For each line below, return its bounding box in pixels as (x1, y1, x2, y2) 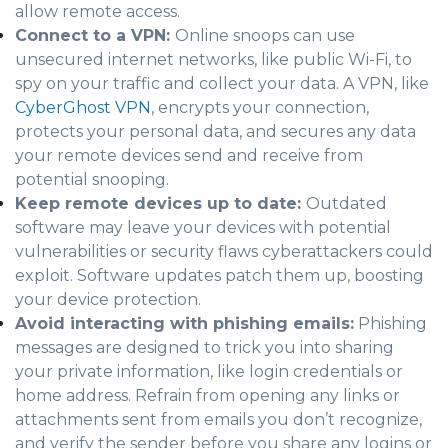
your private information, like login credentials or (15, 361, 403, 381)
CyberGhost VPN (15, 97, 151, 117)
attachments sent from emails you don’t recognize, (15, 409, 422, 429)
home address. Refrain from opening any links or (15, 385, 400, 405)
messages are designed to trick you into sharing (15, 337, 394, 357)
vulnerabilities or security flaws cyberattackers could (15, 241, 433, 261)
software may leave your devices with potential (15, 217, 391, 237)
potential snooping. (15, 169, 169, 189)
